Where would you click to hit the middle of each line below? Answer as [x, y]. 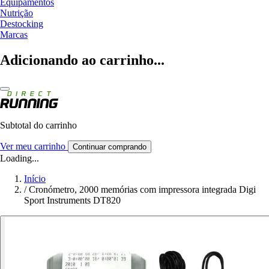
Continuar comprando [110, 147]
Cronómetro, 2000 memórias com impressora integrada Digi [142, 189]
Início [35, 178]
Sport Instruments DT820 [72, 200]
